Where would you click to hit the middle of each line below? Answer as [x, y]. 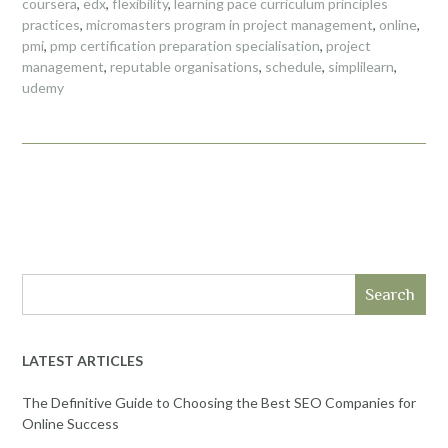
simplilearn [361, 66]
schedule [293, 66]
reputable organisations [184, 66]
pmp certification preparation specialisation [185, 45]
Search [390, 294]
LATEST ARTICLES [82, 360]
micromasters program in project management [229, 24]
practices [51, 24]
